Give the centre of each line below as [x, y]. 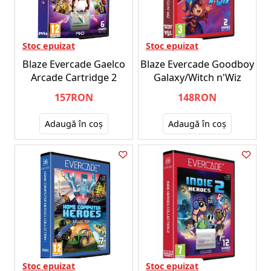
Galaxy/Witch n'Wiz [197, 77]
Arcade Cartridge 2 [74, 77]
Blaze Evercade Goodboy [197, 64]
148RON [197, 97]
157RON [74, 97]
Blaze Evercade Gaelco [74, 64]
